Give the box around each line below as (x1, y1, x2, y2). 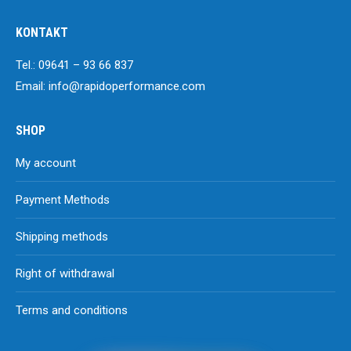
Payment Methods (16, 193, 110, 207)
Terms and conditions (16, 303, 128, 317)
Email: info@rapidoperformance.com (16, 79, 205, 93)
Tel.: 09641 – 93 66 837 (16, 58, 133, 72)
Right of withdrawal (16, 266, 114, 280)
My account (16, 156, 76, 170)
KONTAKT (16, 25, 68, 40)
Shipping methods (16, 230, 108, 244)
